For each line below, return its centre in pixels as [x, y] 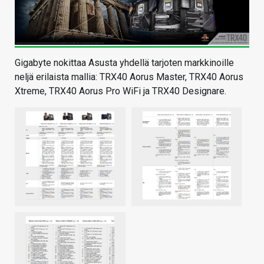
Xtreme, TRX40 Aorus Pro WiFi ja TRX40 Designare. [121, 91]
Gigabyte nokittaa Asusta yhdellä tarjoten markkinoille [124, 62]
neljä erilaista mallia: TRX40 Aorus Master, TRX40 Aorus [129, 77]
